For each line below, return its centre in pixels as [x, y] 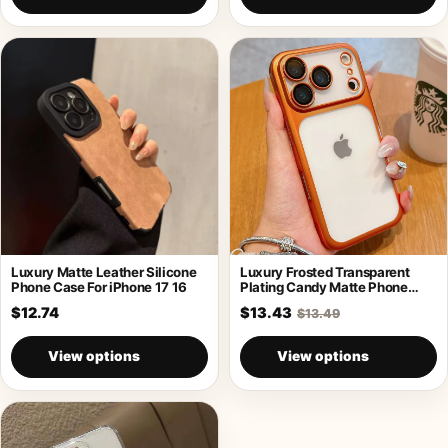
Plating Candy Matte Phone [324, 286]
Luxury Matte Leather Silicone [104, 271]
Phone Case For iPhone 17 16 [99, 286]
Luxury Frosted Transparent [325, 271]
